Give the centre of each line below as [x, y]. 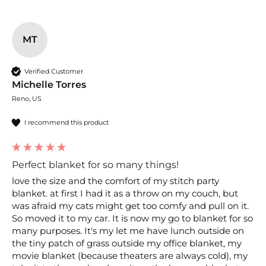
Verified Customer [54, 71]
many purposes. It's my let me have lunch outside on [128, 231]
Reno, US [27, 99]
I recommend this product [66, 122]
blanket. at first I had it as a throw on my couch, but [125, 194]
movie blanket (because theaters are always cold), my [130, 256]
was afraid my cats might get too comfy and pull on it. [130, 206]
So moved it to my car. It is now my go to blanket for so [132, 218]
